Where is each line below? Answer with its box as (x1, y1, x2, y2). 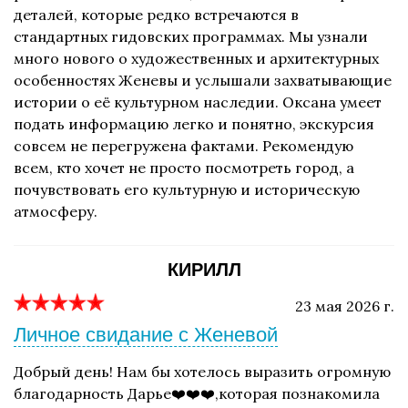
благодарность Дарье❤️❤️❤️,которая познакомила (14, 384, 380, 403)
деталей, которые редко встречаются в (14, 5, 299, 25)
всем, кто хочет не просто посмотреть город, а (14, 158, 354, 178)
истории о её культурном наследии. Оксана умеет (14, 93, 382, 112)
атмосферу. (14, 202, 97, 221)
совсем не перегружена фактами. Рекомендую (14, 137, 353, 156)
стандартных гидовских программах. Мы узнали (14, 27, 368, 46)
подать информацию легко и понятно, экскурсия (14, 115, 374, 134)
